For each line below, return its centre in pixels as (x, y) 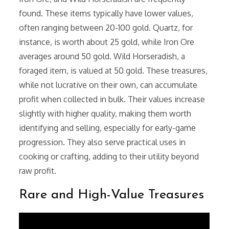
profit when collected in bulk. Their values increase (112, 99)
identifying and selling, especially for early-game (108, 128)
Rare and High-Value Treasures (112, 195)
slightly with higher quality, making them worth (105, 114)
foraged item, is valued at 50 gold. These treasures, (113, 71)
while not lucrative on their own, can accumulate (108, 85)
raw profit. (38, 171)
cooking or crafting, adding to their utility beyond (109, 157)
